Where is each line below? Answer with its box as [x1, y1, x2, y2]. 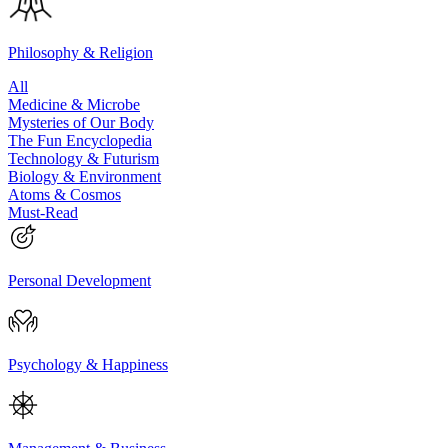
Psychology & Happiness [8, 355, 168, 373]
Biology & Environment [8, 167, 161, 185]
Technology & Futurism [8, 149, 159, 167]
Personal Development [8, 271, 151, 289]
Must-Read [8, 203, 78, 221]
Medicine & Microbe [8, 95, 140, 113]
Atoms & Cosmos [8, 185, 121, 203]
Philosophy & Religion [8, 43, 153, 61]
